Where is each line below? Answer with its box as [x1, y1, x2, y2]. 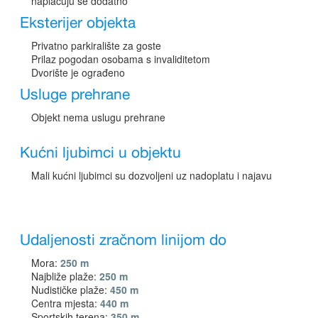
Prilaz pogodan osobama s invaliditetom [31, 51, 210, 66]
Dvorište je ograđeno [31, 65, 125, 79]
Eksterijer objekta [20, 11, 136, 35]
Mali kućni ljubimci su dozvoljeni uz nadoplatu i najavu [31, 168, 272, 182]
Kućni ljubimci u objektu [20, 141, 181, 165]
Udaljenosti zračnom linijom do [20, 228, 226, 253]
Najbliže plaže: [31, 268, 99, 283]
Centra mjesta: [31, 295, 100, 310]
